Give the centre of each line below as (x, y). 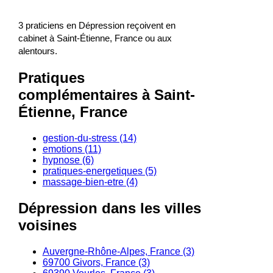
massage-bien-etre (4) (90, 182)
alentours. (37, 51)
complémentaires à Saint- (106, 95)
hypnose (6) (68, 160)
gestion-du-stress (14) (89, 138)
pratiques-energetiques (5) (99, 171)
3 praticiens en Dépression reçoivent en (97, 26)
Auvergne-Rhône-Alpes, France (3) (118, 251)
